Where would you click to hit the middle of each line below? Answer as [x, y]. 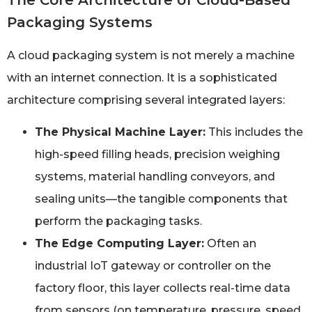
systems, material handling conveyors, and [155, 177]
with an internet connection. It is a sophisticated [142, 78]
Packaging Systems [80, 23]
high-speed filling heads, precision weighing [157, 155]
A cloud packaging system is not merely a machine [151, 56]
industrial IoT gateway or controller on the [153, 266]
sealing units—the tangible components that [161, 199]
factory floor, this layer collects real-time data [163, 288]
